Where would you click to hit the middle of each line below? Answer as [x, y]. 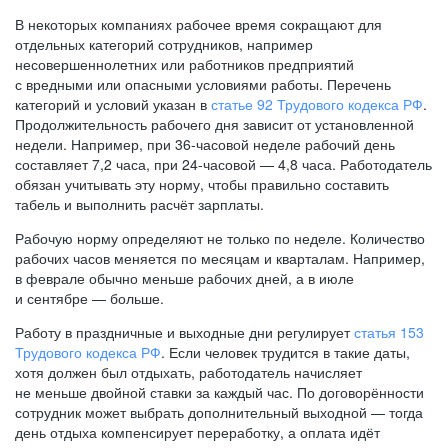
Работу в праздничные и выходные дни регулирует [184, 332]
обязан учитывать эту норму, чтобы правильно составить [202, 184]
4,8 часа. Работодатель [353, 164]
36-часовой [212, 144]
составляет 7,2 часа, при [98, 164]
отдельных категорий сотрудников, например [164, 44]
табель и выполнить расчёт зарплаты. [139, 204]
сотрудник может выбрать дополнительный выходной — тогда [219, 412]
